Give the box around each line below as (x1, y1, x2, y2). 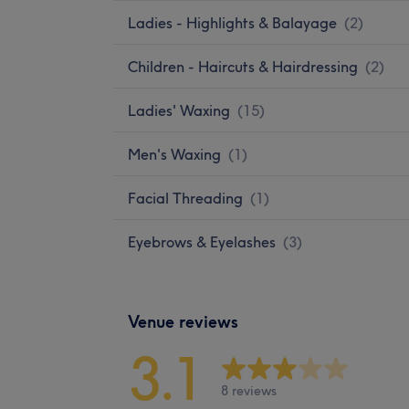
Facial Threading (128, 188, 243, 207)
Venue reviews (128, 310, 238, 332)
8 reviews (221, 383, 277, 400)
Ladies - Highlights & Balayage (128, 13, 337, 32)
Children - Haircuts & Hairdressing (128, 57, 358, 76)
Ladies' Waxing (128, 100, 230, 120)
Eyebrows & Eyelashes (128, 232, 276, 251)
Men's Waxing (128, 144, 221, 163)
